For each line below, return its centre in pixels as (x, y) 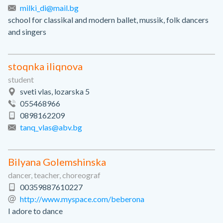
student (21, 79)
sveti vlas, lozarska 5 (55, 91)
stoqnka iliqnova (45, 66)
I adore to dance (35, 211)
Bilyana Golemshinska (57, 162)
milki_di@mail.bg (49, 8)
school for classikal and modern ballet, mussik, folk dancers (108, 20)
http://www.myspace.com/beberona (82, 199)
